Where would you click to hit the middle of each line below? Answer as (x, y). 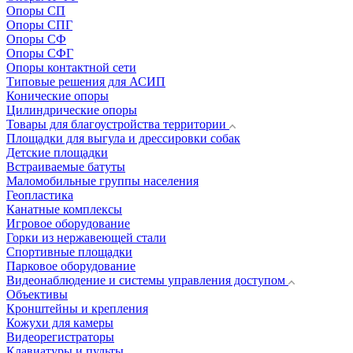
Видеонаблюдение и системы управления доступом (146, 280)
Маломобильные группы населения (102, 181)
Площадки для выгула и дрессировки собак (123, 138)
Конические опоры (58, 96)
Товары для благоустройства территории (116, 124)
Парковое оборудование (71, 266)
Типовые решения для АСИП (86, 82)
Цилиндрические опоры (72, 110)
